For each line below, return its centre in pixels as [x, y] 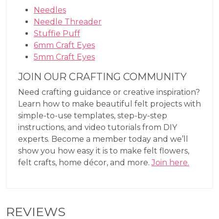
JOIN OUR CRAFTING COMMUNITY [102, 77]
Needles [50, 10]
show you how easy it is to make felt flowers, [104, 151]
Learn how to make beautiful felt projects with [109, 104]
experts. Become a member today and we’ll [103, 139]
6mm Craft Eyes [64, 45]
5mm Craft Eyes [64, 57]
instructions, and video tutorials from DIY [98, 127]
